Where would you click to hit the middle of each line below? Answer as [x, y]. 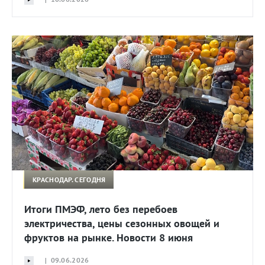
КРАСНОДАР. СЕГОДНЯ [69, 179]
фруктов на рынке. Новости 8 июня [109, 238]
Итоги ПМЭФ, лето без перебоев [101, 209]
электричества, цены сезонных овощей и [122, 224]
